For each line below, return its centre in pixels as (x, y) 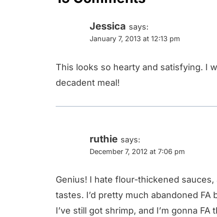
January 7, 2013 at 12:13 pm (135, 38)
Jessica (108, 26)
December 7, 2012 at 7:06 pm (137, 151)
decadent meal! (88, 82)
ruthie (104, 139)
